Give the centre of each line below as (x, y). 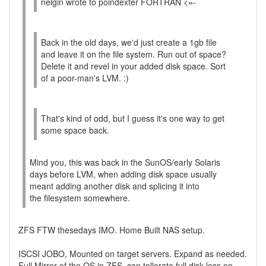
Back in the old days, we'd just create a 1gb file (129, 42)
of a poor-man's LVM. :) (85, 78)
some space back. (75, 130)
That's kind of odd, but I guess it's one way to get (133, 118)
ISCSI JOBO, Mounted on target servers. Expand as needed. (133, 254)
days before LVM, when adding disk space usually (123, 174)
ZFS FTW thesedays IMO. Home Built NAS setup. (112, 230)
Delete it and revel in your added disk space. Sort (133, 66)
